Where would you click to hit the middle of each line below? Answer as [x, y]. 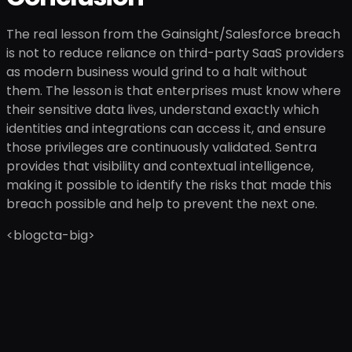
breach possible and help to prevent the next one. [162, 204]
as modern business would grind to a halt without [157, 72]
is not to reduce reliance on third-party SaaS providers [175, 53]
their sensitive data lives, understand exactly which [163, 110]
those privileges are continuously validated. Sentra [161, 147]
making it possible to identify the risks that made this [169, 185]
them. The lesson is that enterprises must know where [174, 91]
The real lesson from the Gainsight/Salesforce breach [173, 34]
